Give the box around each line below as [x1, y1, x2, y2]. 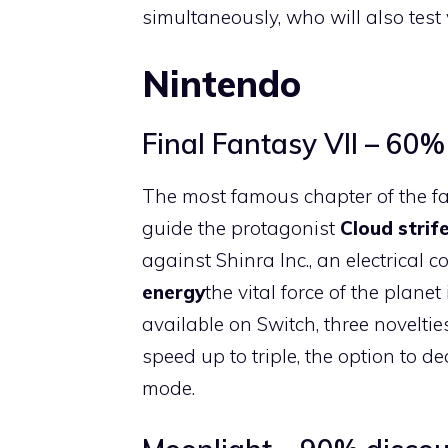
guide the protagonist [142, 216, 340, 240]
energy [142, 280, 205, 304]
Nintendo [142, 61, 301, 106]
